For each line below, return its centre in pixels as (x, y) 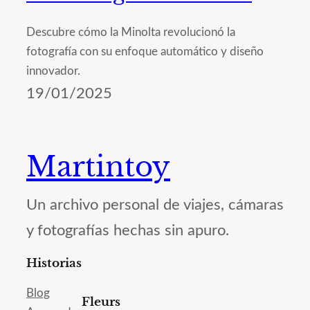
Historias (54, 264)
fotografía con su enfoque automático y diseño (145, 52)
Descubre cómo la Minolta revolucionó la (131, 33)
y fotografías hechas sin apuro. (128, 231)
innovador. (53, 71)
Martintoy (98, 167)
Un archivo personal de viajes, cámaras (155, 205)
